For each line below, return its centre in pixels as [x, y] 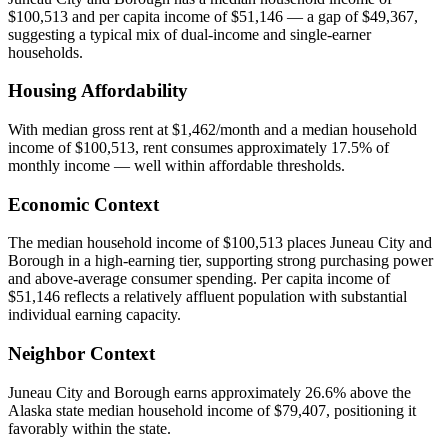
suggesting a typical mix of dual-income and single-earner [189, 34]
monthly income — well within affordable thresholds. [176, 166]
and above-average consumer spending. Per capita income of [199, 279]
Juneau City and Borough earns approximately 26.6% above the [209, 392]
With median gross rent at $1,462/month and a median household [212, 130]
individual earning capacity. [94, 315]
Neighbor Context [81, 354]
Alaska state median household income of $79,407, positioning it [212, 410]
